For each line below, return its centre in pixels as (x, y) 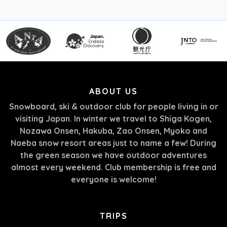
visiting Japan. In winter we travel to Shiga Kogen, (113, 118)
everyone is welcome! (113, 179)
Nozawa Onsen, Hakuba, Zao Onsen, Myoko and (113, 130)
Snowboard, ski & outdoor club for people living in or (113, 106)
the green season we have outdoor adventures (113, 155)
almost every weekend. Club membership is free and (113, 167)
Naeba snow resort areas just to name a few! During (113, 143)
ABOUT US (113, 91)
